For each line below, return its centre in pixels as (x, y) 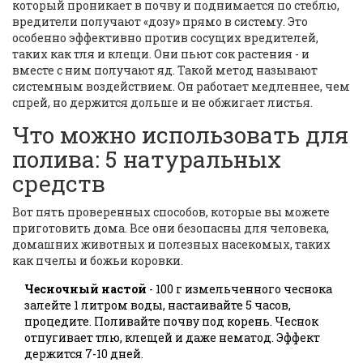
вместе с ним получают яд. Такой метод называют (165, 70)
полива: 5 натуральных (147, 160)
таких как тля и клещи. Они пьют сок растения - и (161, 54)
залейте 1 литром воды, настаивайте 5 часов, (158, 305)
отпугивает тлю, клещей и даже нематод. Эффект (172, 338)
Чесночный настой (85, 289)
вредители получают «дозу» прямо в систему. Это (160, 22)
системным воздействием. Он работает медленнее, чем (181, 87)
